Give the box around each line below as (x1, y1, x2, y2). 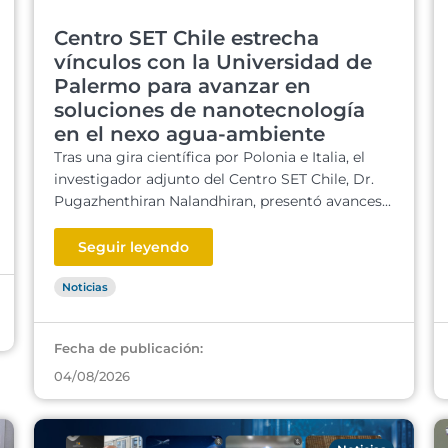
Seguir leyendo (78, 238, 189, 256)
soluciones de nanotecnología (54, 98, 365, 122)
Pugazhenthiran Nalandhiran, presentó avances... (54, 192, 391, 210)
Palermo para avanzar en (54, 74, 311, 98)
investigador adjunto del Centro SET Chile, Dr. (54, 170, 374, 188)
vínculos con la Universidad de (54, 50, 372, 74)
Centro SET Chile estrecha (54, 26, 319, 50)
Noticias (62, 280, 108, 294)
